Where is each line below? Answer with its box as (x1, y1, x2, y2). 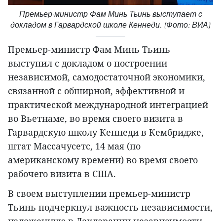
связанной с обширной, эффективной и (8, 85, 184, 97)
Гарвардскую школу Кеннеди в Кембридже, (8, 126, 204, 139)
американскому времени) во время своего (8, 154, 198, 166)
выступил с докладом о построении (8, 57, 167, 70)
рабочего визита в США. (8, 168, 116, 180)
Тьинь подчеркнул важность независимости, (8, 201, 213, 214)
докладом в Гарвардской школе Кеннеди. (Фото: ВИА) (10, 20, 211, 30)
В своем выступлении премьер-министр (8, 187, 190, 200)
